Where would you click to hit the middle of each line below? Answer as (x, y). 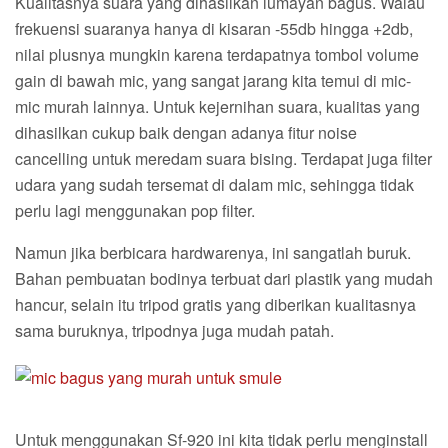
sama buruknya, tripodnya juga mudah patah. (174, 331)
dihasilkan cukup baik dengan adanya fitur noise (186, 133)
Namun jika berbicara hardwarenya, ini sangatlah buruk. (213, 253)
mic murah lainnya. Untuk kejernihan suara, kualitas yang (217, 107)
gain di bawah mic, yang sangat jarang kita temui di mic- (213, 81)
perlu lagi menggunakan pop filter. (135, 211)
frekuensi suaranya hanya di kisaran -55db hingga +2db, (214, 29)
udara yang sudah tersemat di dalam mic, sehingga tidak (214, 185)
